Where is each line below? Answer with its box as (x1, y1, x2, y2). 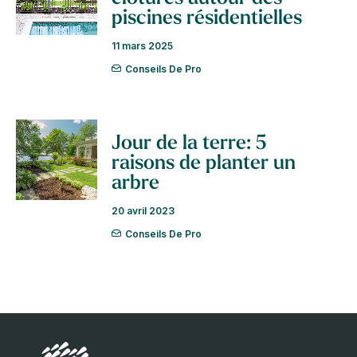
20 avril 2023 (112, 205, 175, 217)
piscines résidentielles (112, 9, 302, 29)
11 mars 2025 (112, 40, 173, 52)
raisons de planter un (112, 154, 296, 174)
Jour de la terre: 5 (112, 134, 266, 154)
